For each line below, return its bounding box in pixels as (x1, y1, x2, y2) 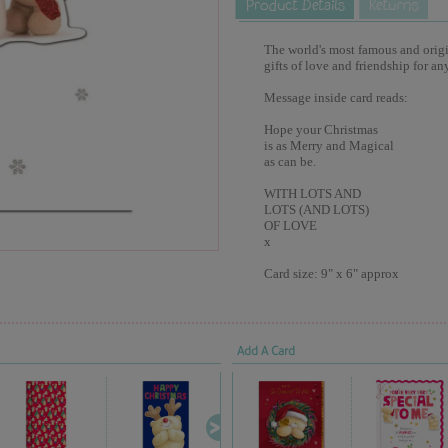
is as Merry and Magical (263, 138, 394, 153)
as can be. (263, 154, 316, 169)
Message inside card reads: (263, 90, 408, 105)
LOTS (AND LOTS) (263, 202, 369, 217)
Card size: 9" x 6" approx (263, 266, 399, 281)
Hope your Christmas (263, 122, 378, 137)
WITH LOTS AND (263, 186, 361, 201)
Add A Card (236, 344, 295, 358)
